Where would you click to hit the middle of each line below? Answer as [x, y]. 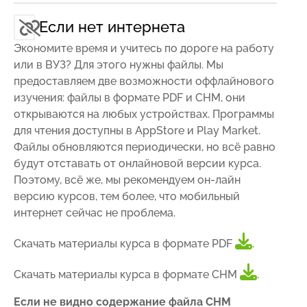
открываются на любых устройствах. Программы [144, 114]
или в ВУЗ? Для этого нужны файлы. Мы [119, 64]
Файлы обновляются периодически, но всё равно [145, 147]
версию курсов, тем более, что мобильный [127, 196]
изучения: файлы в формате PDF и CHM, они [130, 97]
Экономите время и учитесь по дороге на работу [144, 48]
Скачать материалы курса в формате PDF [124, 243]
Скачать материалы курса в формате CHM [127, 274]
